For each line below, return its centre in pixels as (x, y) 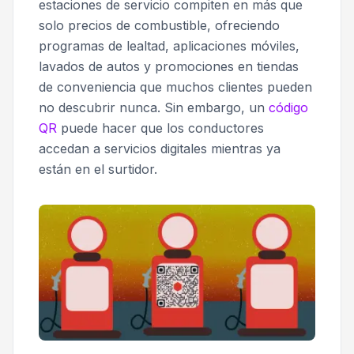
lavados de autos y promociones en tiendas (169, 66)
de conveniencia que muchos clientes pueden (175, 87)
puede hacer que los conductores (160, 128)
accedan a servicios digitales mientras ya (160, 149)
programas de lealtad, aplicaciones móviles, (169, 46)
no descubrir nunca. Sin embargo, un (154, 107)
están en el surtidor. (98, 169)
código (288, 107)
